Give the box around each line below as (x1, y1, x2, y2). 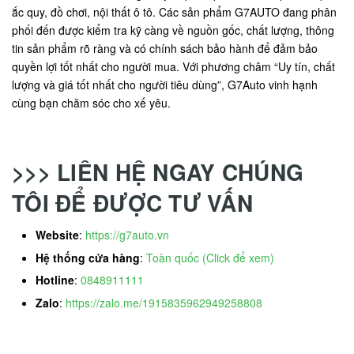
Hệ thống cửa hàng (36, 249, 140, 265)
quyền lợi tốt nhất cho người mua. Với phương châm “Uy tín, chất (12, 58, 335, 75)
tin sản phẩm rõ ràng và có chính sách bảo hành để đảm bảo (12, 40, 318, 57)
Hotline (36, 272, 74, 288)
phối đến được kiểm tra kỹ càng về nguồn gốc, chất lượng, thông (12, 22, 334, 39)
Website (36, 227, 79, 243)
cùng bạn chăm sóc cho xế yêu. (12, 95, 171, 111)
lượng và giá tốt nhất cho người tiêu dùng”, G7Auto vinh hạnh (12, 77, 318, 93)
